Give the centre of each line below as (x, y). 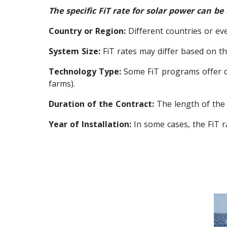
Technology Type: (85, 71)
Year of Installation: (90, 124)
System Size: (74, 51)
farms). (62, 83)
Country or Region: (87, 31)
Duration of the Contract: (101, 104)
